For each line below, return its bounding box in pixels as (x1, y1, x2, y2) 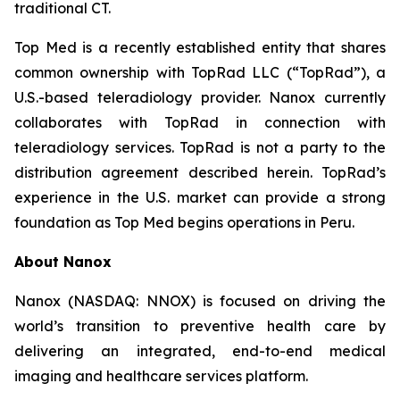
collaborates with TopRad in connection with (14, 113, 386, 131)
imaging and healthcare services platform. (14, 367, 308, 385)
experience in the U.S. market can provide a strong (14, 188, 386, 206)
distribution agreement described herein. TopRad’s (14, 163, 386, 181)
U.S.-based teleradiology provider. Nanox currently (14, 88, 386, 106)
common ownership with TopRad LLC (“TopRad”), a (14, 63, 386, 81)
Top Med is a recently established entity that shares (14, 38, 386, 56)
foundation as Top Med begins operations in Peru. (14, 213, 354, 231)
